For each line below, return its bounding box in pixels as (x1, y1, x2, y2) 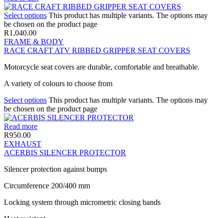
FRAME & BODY (4, 37, 64, 46)
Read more (4, 122, 37, 130)
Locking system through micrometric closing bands (4, 198, 161, 206)
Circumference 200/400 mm (4, 181, 90, 190)
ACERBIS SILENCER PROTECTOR (4, 148, 126, 157)
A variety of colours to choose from (4, 79, 112, 88)
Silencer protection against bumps (4, 164, 107, 173)
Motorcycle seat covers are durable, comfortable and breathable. (4, 62, 200, 71)
